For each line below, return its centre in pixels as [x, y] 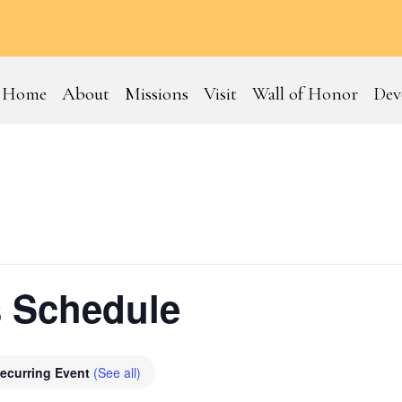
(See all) [117, 373]
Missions [156, 94]
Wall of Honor [305, 94]
